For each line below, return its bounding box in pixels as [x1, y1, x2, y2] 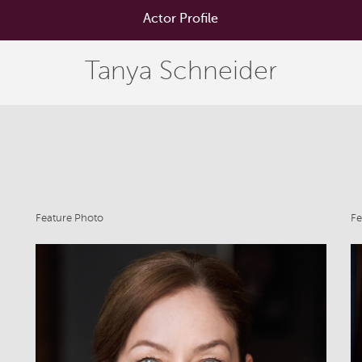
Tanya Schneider [85, 57, 277, 85]
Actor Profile [143, 11, 219, 26]
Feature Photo [35, 213, 103, 224]
